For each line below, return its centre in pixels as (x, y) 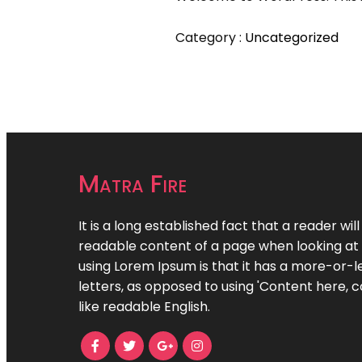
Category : (209, 38)
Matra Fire (133, 184)
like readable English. (144, 307)
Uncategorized (292, 38)
